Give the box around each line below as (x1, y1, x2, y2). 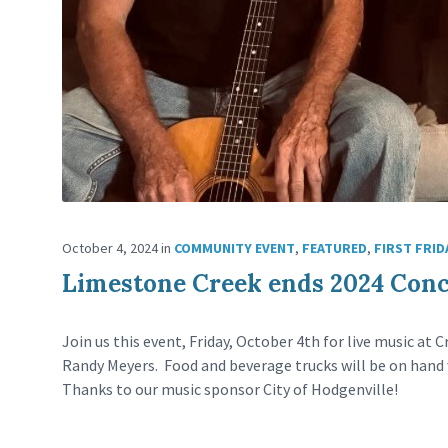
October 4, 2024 (62, 239, 161, 257)
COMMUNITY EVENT (174, 239, 295, 257)
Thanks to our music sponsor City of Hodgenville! (62, 379, 398, 399)
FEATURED (302, 239, 367, 257)
